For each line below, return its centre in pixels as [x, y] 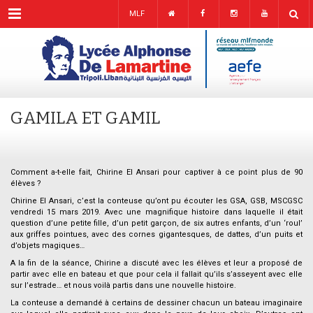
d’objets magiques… [48, 246]
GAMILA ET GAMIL [85, 118]
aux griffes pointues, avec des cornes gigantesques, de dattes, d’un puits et [156, 234]
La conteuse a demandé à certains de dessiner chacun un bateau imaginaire [156, 303]
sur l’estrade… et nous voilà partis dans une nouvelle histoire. [123, 285]
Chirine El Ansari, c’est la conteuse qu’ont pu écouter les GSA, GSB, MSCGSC [156, 201]
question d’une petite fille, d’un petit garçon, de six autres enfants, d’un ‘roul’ [156, 223]
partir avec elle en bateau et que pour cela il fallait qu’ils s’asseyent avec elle [156, 274]
